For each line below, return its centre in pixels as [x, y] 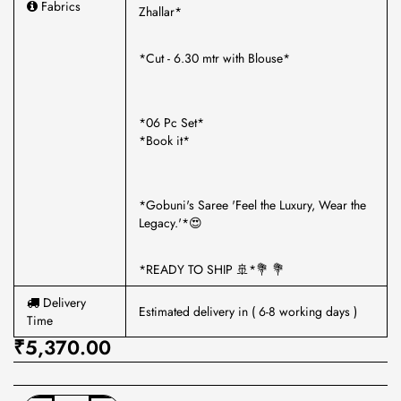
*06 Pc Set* [171, 123]
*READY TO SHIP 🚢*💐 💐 [212, 269]
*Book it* [164, 141]
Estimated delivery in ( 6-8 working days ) [248, 311]
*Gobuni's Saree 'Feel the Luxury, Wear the [252, 205]
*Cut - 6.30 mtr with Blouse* [214, 58]
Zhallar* [160, 12]
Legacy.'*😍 [171, 223]
